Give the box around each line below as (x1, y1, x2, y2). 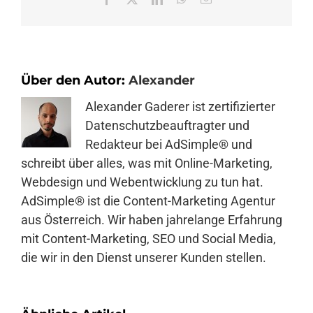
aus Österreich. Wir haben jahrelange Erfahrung (21, 212, 282, 228)
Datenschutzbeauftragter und (85, 118, 249, 133)
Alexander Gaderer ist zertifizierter (85, 99, 275, 115)
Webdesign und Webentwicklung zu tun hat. (21, 175, 263, 190)
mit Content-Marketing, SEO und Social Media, (21, 231, 276, 247)
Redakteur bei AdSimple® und (85, 137, 252, 152)
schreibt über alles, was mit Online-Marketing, (21, 156, 272, 171)
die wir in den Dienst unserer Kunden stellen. (21, 250, 266, 265)
